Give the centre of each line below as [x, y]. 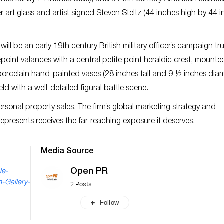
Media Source [67, 152]
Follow [109, 203]
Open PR [89, 172]
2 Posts [81, 184]
